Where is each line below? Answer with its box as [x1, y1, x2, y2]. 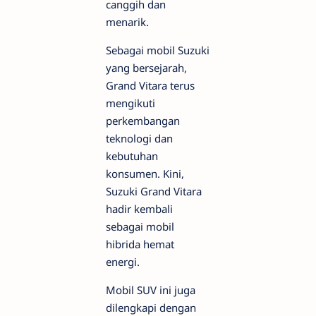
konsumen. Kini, [106, 166, 184, 181]
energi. [106, 255, 140, 269]
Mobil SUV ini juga [106, 283, 195, 297]
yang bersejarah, [106, 61, 187, 75]
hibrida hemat [106, 237, 174, 251]
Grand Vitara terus [106, 78, 195, 92]
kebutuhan [106, 149, 158, 163]
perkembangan [106, 114, 180, 128]
